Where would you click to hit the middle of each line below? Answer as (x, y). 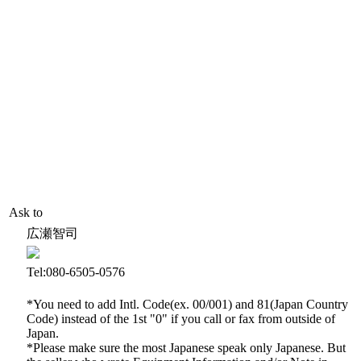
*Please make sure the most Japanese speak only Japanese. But (186, 348)
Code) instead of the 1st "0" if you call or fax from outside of (181, 319)
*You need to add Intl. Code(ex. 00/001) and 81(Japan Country (187, 304)
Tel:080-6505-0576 (76, 272)
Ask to (26, 212)
